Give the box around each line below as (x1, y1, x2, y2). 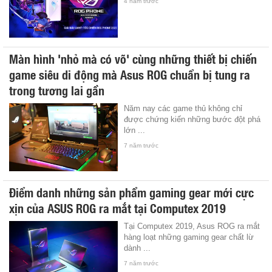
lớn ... (124, 125, 146, 135)
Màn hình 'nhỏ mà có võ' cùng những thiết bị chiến (9, 49, 257, 67)
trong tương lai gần (9, 80, 104, 99)
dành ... (124, 243, 151, 253)
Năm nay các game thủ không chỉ (124, 103, 243, 113)
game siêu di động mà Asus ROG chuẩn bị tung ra (9, 64, 250, 83)
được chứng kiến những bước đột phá (124, 114, 261, 124)
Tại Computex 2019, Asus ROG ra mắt (124, 221, 260, 231)
